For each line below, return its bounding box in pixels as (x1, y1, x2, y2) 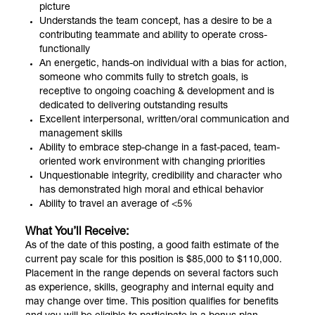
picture (39, 2, 70, 13)
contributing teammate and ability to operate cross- (39, 30, 267, 41)
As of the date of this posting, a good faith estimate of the (25, 240, 279, 251)
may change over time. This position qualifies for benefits (25, 297, 278, 307)
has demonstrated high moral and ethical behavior (39, 185, 264, 195)
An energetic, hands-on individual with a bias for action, (39, 58, 287, 69)
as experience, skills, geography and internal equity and (25, 283, 274, 293)
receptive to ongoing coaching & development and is (39, 86, 274, 97)
